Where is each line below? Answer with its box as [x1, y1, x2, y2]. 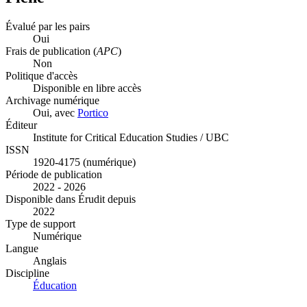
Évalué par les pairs [5, 20, 90, 32]
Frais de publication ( [5, 45, 97, 57]
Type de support [5, 217, 75, 230]
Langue [5, 242, 38, 254]
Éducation [33, 279, 77, 291]
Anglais [33, 254, 66, 267]
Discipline [5, 267, 49, 279]
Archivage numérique [5, 94, 99, 106]
